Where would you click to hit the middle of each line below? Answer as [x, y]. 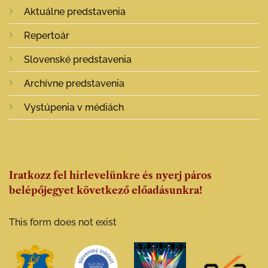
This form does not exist [63, 222]
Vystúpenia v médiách [74, 108]
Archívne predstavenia [74, 84]
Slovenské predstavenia [78, 60]
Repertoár [47, 36]
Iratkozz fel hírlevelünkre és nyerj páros [110, 175]
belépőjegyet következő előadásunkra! [106, 190]
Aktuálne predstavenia [75, 12]
